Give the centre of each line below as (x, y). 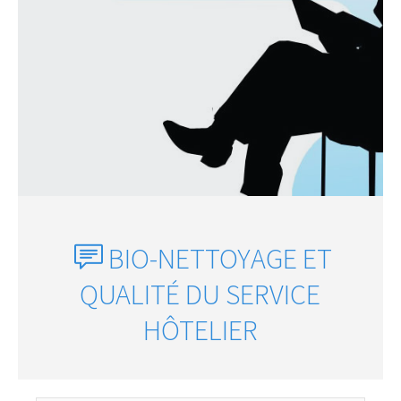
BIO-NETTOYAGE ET (221, 258)
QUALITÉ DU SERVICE (200, 294)
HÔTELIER (200, 330)
